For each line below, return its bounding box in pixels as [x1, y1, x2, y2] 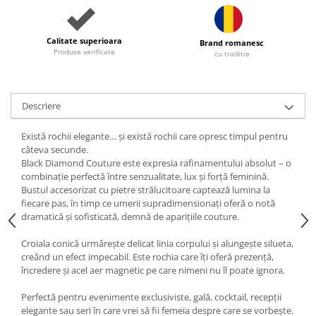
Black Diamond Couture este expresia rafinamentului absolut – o [21, 157, 291, 170]
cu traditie [214, 49, 250, 59]
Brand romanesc [200, 37, 264, 49]
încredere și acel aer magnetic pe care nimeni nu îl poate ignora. [21, 264, 285, 277]
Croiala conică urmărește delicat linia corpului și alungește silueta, [21, 237, 293, 250]
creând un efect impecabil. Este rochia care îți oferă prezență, [21, 250, 274, 264]
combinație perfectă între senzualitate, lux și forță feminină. [21, 170, 269, 183]
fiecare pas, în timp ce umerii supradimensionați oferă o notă [21, 197, 275, 210]
